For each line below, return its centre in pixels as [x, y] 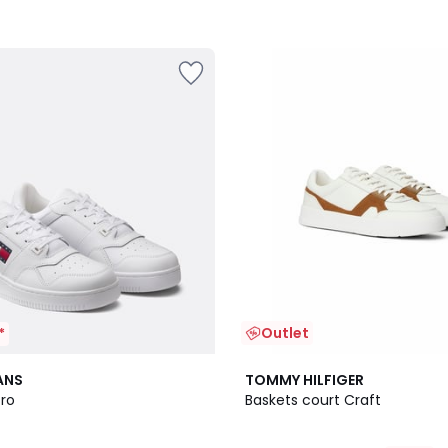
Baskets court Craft [313, 400]
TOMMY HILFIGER [304, 380]
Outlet [285, 333]
